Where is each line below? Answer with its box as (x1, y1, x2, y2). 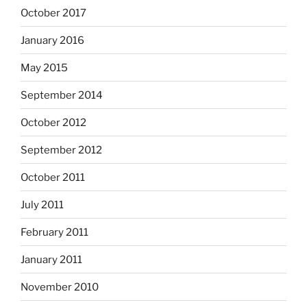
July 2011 (21, 198, 64, 211)
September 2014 (21, 88, 103, 101)
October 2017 (21, 6, 86, 19)
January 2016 (21, 34, 84, 47)
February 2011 (21, 225, 88, 238)
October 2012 (21, 116, 86, 129)
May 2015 (21, 61, 68, 74)
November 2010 (21, 280, 99, 293)
